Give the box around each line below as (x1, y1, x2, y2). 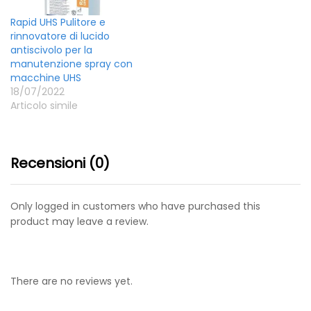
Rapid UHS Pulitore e (10, 15, 106, 29)
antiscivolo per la (10, 42, 92, 57)
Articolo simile (10, 98, 78, 112)
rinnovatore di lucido (10, 28, 110, 43)
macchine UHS (10, 70, 81, 85)
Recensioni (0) (10, 153, 110, 173)
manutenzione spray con (10, 56, 133, 71)
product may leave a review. (10, 214, 149, 228)
